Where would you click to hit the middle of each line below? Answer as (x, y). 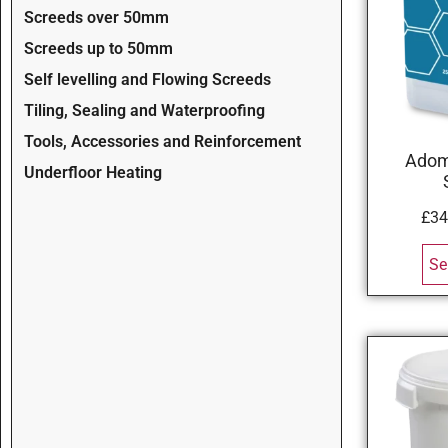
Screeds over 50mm (96, 17)
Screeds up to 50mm (98, 48)
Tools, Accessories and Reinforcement (162, 141)
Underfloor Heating (93, 172)
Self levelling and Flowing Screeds (147, 79)
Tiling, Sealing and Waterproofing (144, 110)
